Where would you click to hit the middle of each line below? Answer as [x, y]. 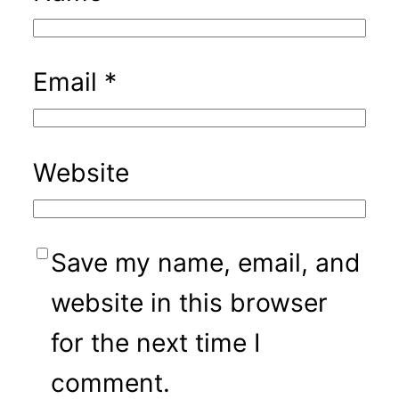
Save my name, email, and [205, 262]
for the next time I [155, 342]
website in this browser [189, 302]
